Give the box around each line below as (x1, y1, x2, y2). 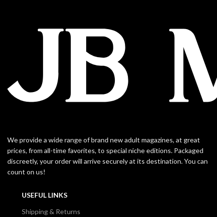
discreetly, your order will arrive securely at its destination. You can (7, 157, 208, 166)
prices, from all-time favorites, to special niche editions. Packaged (7, 146, 203, 155)
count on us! (7, 168, 46, 176)
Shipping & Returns (22, 207, 80, 216)
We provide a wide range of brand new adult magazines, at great (7, 136, 200, 144)
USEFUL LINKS (22, 191, 67, 200)
